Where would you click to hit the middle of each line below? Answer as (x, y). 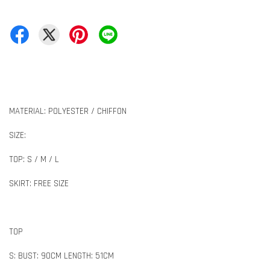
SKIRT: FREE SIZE (39, 183)
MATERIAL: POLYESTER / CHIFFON (68, 111)
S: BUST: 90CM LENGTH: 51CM (61, 256)
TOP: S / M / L (34, 159)
